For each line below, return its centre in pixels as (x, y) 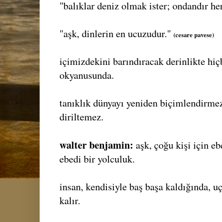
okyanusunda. (87, 75)
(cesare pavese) (194, 34)
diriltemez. (82, 116)
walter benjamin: (96, 144)
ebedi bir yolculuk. (97, 159)
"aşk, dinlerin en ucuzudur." (116, 33)
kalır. (70, 200)
